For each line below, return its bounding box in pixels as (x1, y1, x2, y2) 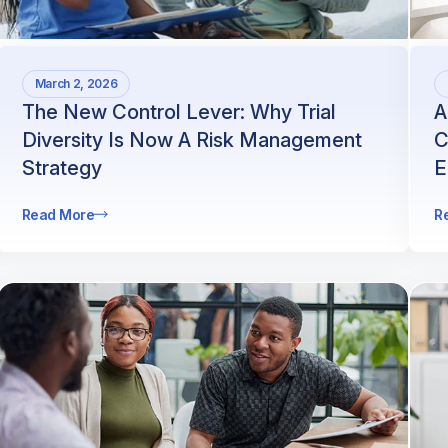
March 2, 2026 (34, 75, 118, 91)
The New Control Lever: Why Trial (21, 99, 336, 124)
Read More (21, 205, 95, 223)
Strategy (21, 155, 102, 180)
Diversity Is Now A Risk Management (21, 127, 362, 152)
